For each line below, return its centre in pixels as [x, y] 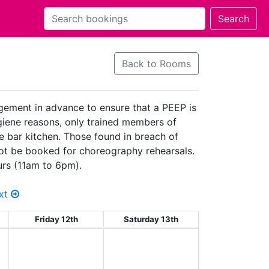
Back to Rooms [156, 64]
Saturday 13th [151, 219]
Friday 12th [56, 219]
